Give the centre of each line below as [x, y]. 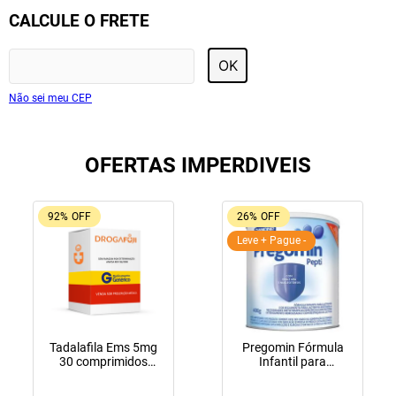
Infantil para [293, 362]
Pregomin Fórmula [293, 348]
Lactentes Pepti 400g [293, 376]
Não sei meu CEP [50, 99]
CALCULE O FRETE [79, 22]
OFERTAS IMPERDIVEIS [198, 166]
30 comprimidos [103, 362]
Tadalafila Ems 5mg [103, 348]
